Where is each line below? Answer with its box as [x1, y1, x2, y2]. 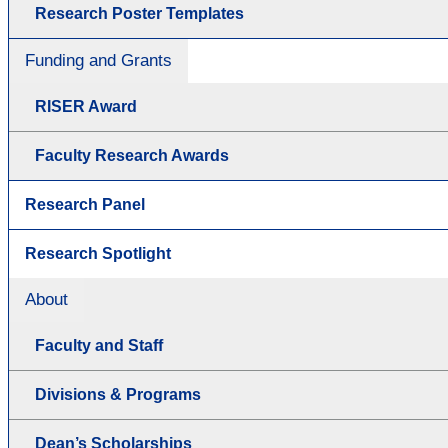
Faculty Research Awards [35, 146, 229, 164]
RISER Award [35, 97, 137, 115]
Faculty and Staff [35, 336, 163, 354]
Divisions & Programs [35, 385, 201, 403]
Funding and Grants [25, 50, 172, 70]
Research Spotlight [25, 244, 171, 262]
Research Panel [25, 195, 145, 213]
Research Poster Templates [35, 4, 244, 22]
